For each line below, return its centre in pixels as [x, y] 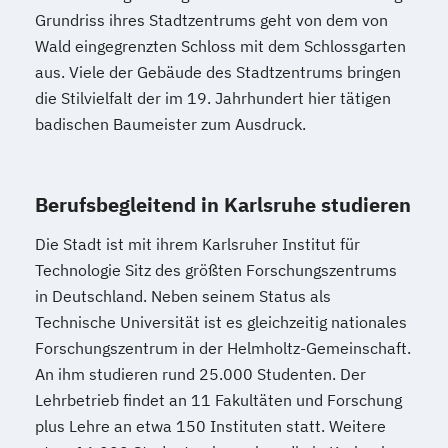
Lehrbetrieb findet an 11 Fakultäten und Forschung [218, 400]
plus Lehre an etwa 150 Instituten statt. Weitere [210, 426]
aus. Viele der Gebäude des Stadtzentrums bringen [218, 72]
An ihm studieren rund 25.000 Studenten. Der [200, 374]
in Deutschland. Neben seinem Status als [183, 296]
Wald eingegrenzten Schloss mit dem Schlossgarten [220, 46]
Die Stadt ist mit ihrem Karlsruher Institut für [197, 244]
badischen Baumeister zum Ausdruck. [172, 124]
